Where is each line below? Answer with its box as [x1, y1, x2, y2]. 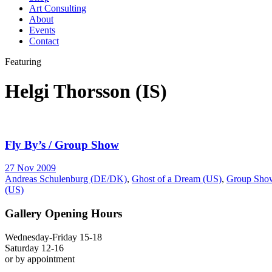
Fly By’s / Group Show [5, 138, 119, 151]
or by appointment [5, 253, 75, 264]
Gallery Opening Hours [5, 207, 122, 220]
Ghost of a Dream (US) [132, 174, 222, 185]
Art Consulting [29, 3, 86, 13]
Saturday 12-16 [5, 242, 64, 253]
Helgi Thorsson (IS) [5, 80, 167, 103]
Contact [29, 36, 59, 46]
